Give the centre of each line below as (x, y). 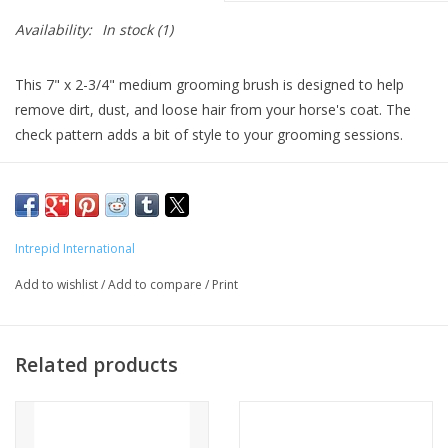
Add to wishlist (58, 285)
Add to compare (156, 285)
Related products (96, 364)
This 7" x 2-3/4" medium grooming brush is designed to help (209, 85)
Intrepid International (75, 249)
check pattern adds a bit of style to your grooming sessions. (209, 135)
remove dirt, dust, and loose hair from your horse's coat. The (213, 110)
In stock (127, 30)
